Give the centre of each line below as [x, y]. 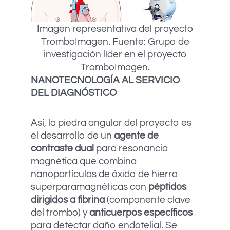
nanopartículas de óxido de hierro [104, 174]
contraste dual [62, 148]
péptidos [167, 187]
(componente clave [148, 200]
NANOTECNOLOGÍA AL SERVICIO [105, 80]
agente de [136, 136]
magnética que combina [84, 161]
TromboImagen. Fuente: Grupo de [115, 41]
